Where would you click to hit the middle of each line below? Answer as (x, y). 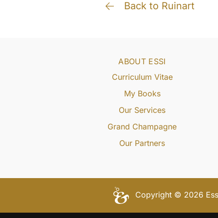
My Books (142, 93)
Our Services (142, 110)
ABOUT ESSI (142, 61)
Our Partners (142, 143)
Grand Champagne (142, 126)
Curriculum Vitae (142, 77)
